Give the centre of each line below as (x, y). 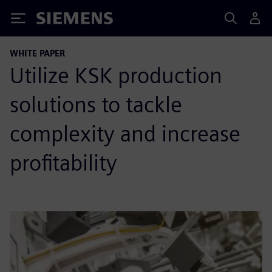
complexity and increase (125, 134)
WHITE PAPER (37, 53)
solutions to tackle (96, 104)
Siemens (56, 20)
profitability (63, 163)
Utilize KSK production (116, 75)
